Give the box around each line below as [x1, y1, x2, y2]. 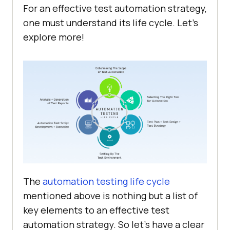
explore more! [23, 31, 84, 44]
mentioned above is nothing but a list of [23, 189, 198, 202]
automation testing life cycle [43, 175, 170, 188]
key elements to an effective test [23, 204, 169, 217]
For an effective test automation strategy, [23, 2, 207, 15]
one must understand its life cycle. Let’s [23, 16, 198, 29]
